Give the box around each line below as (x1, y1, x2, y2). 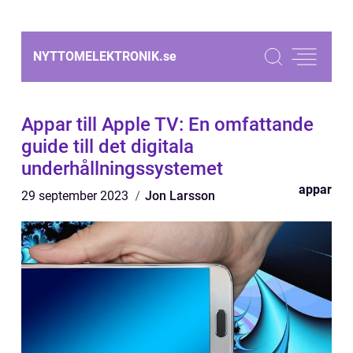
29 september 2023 (21, 188, 132, 203)
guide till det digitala (21, 136, 194, 158)
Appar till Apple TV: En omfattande (21, 113, 314, 136)
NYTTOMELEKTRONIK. (33, 49, 163, 64)
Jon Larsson (145, 188, 215, 203)
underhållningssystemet (21, 158, 223, 180)
